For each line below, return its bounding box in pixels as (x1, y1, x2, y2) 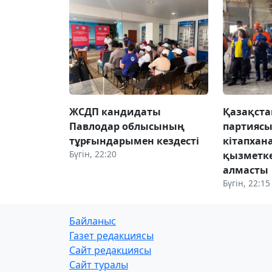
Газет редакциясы (69, 228, 154, 242)
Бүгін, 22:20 (69, 148, 117, 160)
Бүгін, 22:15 (223, 177, 271, 189)
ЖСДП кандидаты (69, 104, 161, 118)
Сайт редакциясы (69, 243, 151, 257)
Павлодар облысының (69, 119, 185, 133)
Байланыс (69, 214, 116, 228)
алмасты (223, 163, 269, 177)
